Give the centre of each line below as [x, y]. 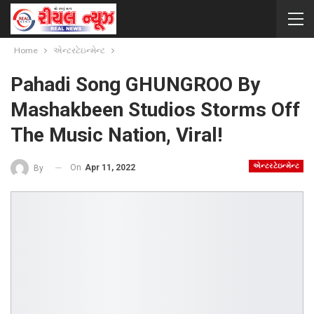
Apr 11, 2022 [110, 168]
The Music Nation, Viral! [116, 135]
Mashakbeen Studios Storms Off [155, 110]
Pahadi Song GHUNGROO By [135, 84]
